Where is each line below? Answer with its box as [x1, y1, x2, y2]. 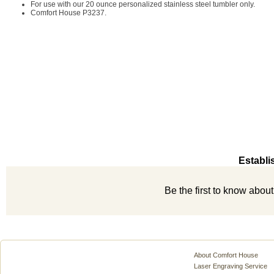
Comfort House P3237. [31, 9, 106, 17]
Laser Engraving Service [194, 262, 267, 270]
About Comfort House [194, 251, 258, 259]
